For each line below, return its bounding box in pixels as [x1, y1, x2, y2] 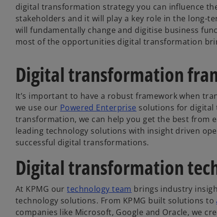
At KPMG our [15, 184, 67, 194]
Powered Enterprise [60, 102, 137, 113]
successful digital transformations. [15, 137, 149, 148]
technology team [67, 184, 132, 194]
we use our [15, 102, 60, 113]
